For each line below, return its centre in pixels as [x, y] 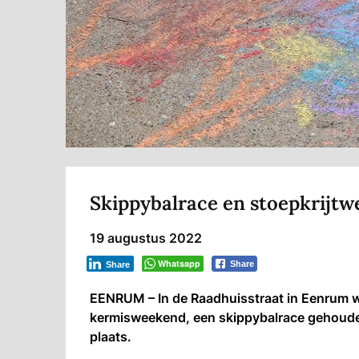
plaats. [111, 337]
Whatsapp [179, 264]
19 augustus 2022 [146, 238]
